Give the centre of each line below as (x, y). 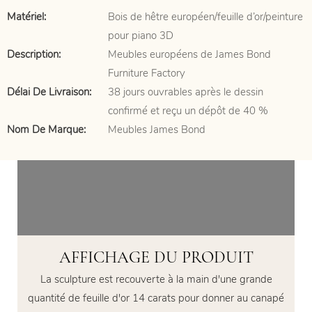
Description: (34, 54)
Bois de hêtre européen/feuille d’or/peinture (205, 17)
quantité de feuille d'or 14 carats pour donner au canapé (156, 298)
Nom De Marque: (46, 130)
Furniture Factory (147, 73)
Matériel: (26, 17)
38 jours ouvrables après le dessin (186, 92)
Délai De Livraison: (49, 92)
